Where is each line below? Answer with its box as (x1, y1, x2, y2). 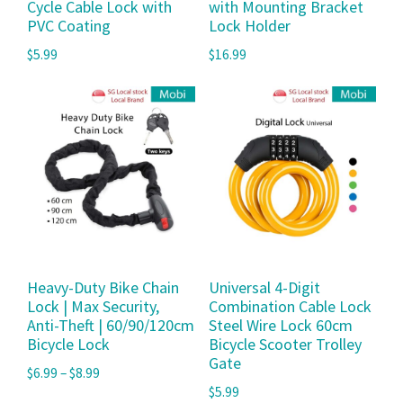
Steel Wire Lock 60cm (208, 315, 353, 336)
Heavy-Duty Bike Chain (27, 277, 179, 299)
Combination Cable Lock (208, 296, 372, 318)
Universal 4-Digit (208, 277, 320, 299)
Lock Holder (208, 15, 291, 37)
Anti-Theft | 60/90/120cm (27, 315, 194, 336)
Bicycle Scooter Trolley (208, 334, 362, 355)
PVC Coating (27, 15, 111, 37)
